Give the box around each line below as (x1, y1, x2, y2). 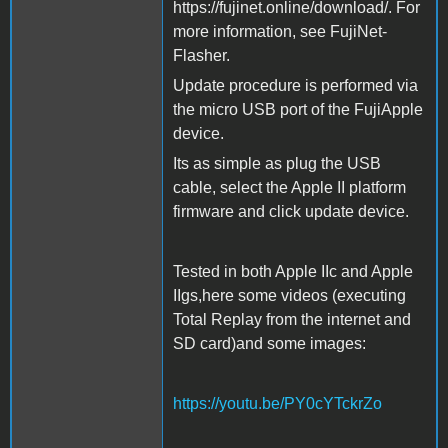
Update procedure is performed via (173, 76, 418, 94)
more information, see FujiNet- (173, 22, 387, 40)
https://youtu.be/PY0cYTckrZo (173, 394, 382, 412)
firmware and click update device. (173, 202, 409, 220)
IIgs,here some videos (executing (173, 286, 406, 304)
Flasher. (173, 46, 230, 64)
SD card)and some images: (173, 334, 366, 352)
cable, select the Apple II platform (173, 178, 406, 196)
